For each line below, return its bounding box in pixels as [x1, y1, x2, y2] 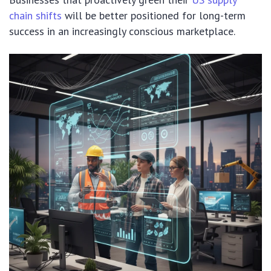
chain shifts [9, 8, 62, 23]
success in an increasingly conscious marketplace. [9, 24, 235, 39]
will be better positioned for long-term [62, 8, 246, 23]
